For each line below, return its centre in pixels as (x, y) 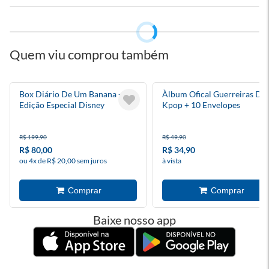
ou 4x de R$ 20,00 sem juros (63, 161)
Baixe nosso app (134, 220)
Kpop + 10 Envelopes (201, 105)
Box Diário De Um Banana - (70, 94)
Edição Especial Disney (62, 105)
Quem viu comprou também (89, 54)
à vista (172, 161)
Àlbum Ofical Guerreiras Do (214, 94)
